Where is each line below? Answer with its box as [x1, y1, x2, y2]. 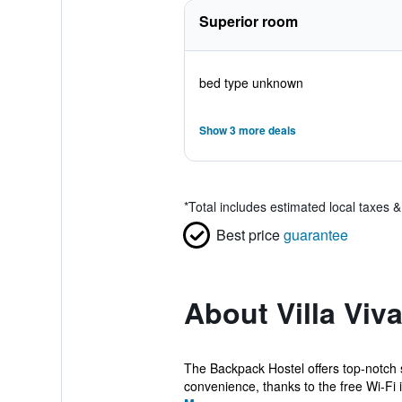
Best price [215, 224, 280, 245]
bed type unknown [198, 74, 303, 92]
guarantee [283, 224, 348, 245]
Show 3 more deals [198, 122, 296, 138]
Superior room [198, 11, 298, 31]
